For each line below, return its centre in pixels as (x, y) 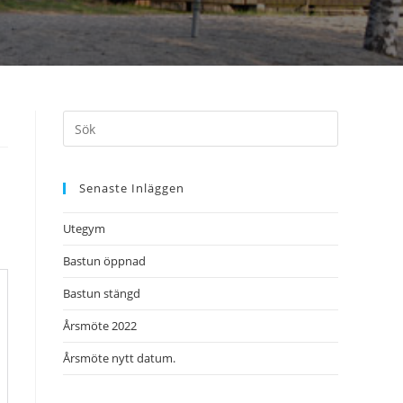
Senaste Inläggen (132, 188)
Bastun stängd (102, 293)
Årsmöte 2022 (100, 326)
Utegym (84, 228)
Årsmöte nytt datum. (119, 358)
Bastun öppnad (104, 261)
